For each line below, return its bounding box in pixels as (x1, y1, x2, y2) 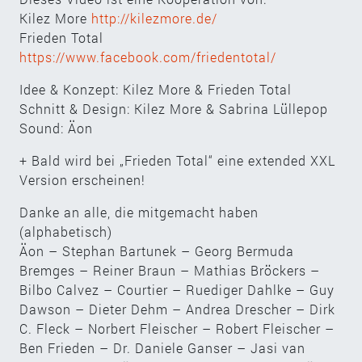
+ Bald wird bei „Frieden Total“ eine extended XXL (19, 151, 335, 169)
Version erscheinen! (19, 170, 145, 188)
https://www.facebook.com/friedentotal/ (19, 48, 276, 65)
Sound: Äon (19, 119, 93, 137)
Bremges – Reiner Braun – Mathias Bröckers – (19, 261, 320, 279)
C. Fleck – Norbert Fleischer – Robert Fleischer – (19, 319, 335, 337)
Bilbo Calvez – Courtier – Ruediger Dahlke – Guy (19, 280, 335, 298)
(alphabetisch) (19, 222, 112, 240)
